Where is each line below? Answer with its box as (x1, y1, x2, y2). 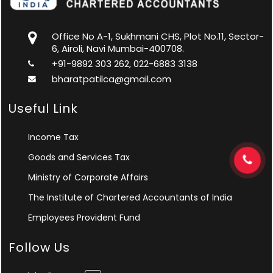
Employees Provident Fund (28, 211, 140, 224)
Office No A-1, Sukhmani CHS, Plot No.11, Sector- (51, 29, 264, 43)
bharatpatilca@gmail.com (51, 72, 171, 85)
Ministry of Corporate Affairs (28, 171, 148, 183)
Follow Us (9, 238, 70, 256)
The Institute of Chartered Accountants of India (28, 191, 232, 204)
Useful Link (9, 99, 78, 117)
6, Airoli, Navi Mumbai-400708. (51, 41, 184, 55)
